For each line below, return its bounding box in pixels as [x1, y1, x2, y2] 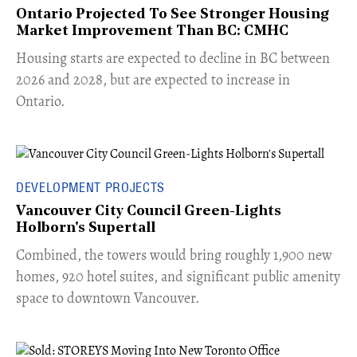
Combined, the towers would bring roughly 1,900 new [16, 245, 332, 265]
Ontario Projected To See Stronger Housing [16, 7, 329, 23]
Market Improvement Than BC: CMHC [16, 24, 288, 40]
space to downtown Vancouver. [16, 288, 199, 308]
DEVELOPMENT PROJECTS [16, 178, 165, 195]
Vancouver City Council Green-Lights [16, 203, 281, 219]
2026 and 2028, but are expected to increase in [16, 70, 290, 90]
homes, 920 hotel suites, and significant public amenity [16, 266, 340, 286]
